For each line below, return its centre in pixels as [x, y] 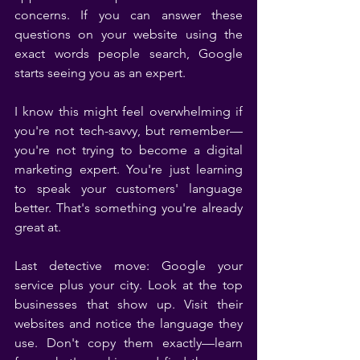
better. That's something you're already [129, 207]
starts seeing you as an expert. [100, 72]
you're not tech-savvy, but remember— [129, 130]
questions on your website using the [129, 34]
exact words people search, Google [129, 53]
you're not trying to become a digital [129, 149]
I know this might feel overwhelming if [129, 111]
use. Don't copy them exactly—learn [129, 342]
